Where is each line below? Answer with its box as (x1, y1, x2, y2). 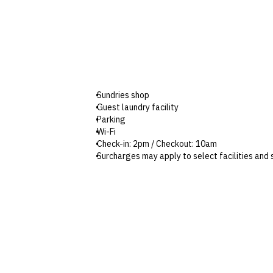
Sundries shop (97, 89, 149, 101)
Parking (97, 113, 126, 125)
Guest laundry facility (97, 101, 179, 113)
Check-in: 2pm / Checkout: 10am (97, 138, 217, 149)
